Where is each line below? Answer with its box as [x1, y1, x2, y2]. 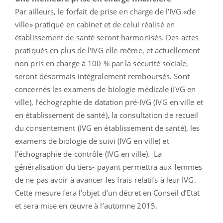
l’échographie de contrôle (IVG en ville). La [15, 148, 162, 159]
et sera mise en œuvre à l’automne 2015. [15, 200, 157, 211]
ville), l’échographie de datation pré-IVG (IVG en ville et [15, 97, 203, 107]
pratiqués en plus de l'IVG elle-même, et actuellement [15, 45, 200, 55]
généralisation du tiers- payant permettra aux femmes [15, 161, 203, 172]
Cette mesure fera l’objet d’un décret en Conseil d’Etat [15, 187, 200, 198]
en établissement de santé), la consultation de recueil [15, 110, 199, 120]
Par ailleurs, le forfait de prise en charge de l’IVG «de [15, 6, 196, 16]
